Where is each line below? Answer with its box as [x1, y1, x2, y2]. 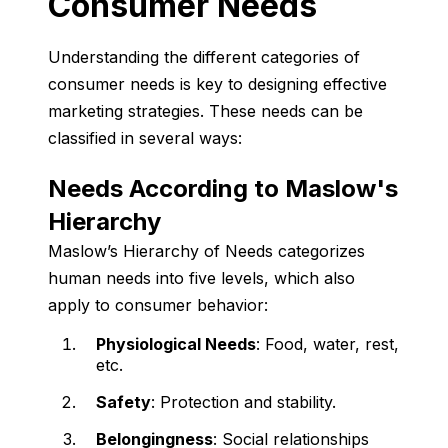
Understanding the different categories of [48, 47, 360, 68]
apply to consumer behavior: [48, 295, 268, 316]
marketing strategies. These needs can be [48, 101, 363, 122]
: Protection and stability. [151, 392, 336, 413]
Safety [96, 392, 151, 413]
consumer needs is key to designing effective [48, 74, 387, 95]
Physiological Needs [96, 334, 256, 355]
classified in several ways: [48, 128, 242, 149]
